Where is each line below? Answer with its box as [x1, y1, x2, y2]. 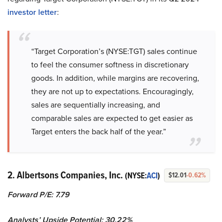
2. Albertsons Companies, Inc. [7, 167, 125, 183]
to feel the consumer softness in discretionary [31, 59, 189, 71]
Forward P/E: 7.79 [7, 189, 69, 201]
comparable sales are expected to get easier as [31, 112, 193, 124]
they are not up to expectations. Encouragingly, [31, 86, 194, 98]
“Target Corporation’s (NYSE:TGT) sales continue [31, 46, 197, 57]
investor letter [7, 6, 57, 18]
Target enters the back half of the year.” [31, 126, 166, 138]
